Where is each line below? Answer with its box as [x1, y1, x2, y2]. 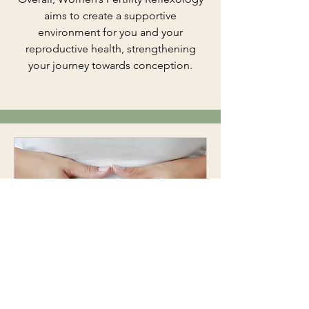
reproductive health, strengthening [25, 41, 196, 55]
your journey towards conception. [28, 58, 192, 72]
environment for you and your [38, 25, 183, 39]
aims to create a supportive [44, 8, 177, 22]
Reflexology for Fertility [28, 279, 175, 297]
